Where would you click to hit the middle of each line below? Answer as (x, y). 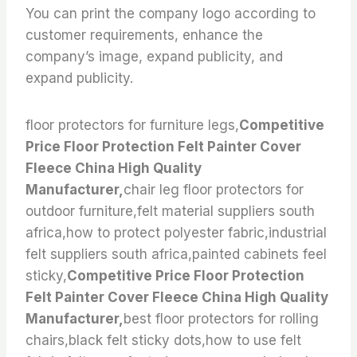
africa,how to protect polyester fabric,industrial (176, 232)
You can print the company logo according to (171, 13)
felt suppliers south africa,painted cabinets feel (176, 254)
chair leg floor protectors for (214, 189)
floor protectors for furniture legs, (132, 125)
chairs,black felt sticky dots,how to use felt (163, 340)
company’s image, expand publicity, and (154, 56)
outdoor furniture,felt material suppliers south (170, 211)
